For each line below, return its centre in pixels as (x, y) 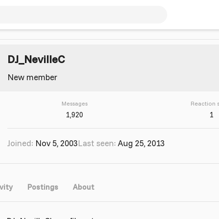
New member (32, 77)
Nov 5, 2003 (56, 143)
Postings (43, 187)
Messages (75, 103)
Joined (19, 143)
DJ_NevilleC (36, 59)
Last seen (96, 143)
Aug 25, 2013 (141, 143)
